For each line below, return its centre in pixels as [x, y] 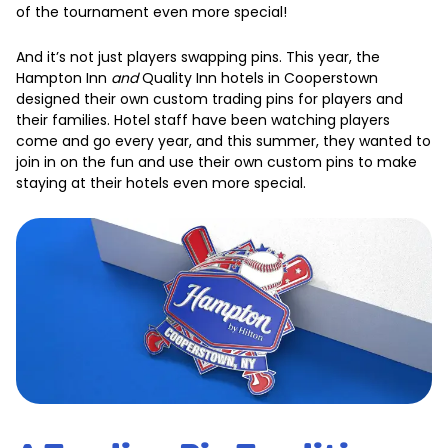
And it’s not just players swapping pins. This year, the [198, 57]
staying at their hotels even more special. [161, 183]
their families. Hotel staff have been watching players [203, 120]
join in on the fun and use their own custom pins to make [216, 162]
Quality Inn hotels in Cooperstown [258, 78]
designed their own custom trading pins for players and [209, 99]
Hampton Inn [63, 78]
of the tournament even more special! [151, 12]
